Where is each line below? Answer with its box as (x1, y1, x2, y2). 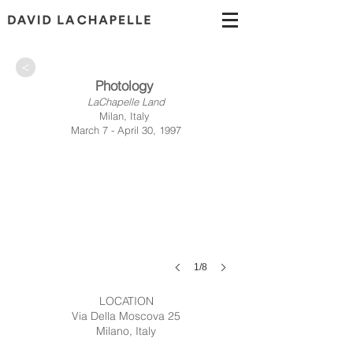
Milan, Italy (99, 110, 153, 122)
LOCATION (98, 294, 154, 308)
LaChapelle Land (87, 95, 165, 108)
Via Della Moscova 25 (72, 309, 180, 323)
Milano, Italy (96, 324, 156, 338)
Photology (95, 77, 158, 94)
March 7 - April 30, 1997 (71, 124, 181, 136)
